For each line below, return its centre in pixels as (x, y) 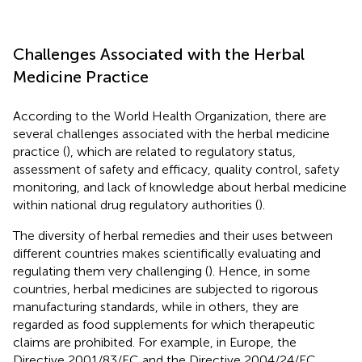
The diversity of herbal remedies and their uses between (173, 235)
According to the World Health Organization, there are (170, 116)
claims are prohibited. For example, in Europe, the (155, 342)
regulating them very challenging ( (111, 271)
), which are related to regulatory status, (181, 151)
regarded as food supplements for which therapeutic (164, 324)
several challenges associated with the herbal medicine (171, 133)
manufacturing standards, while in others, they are (156, 306)
